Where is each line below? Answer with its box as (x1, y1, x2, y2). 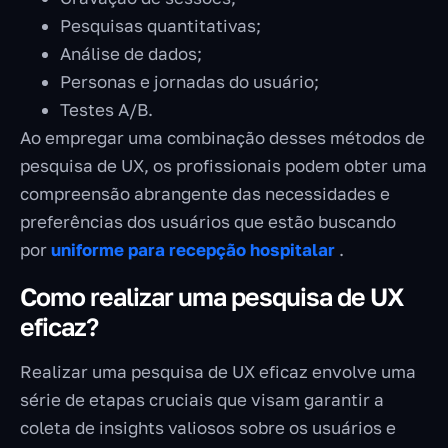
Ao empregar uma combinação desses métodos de (20, 127, 425, 149)
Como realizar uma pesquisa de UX (20, 281, 404, 313)
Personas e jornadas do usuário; (60, 71, 319, 93)
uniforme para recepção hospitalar (51, 239, 335, 261)
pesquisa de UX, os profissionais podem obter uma (20, 155, 427, 177)
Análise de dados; (60, 43, 202, 65)
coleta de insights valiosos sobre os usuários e (20, 417, 396, 439)
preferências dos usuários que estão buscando (20, 211, 396, 233)
